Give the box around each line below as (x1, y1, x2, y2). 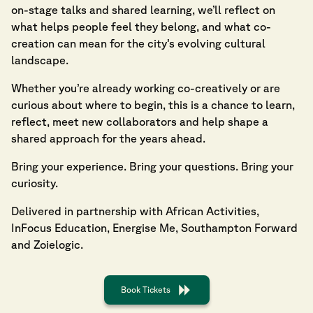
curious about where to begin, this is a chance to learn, (11, 99, 295, 111)
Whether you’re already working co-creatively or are (11, 82, 280, 94)
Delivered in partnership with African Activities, (11, 205, 259, 217)
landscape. (11, 54, 68, 66)
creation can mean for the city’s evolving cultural (11, 37, 265, 50)
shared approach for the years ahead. (11, 132, 205, 145)
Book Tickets (120, 285, 170, 294)
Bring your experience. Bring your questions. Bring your (11, 160, 293, 173)
